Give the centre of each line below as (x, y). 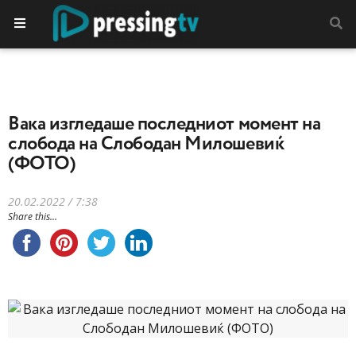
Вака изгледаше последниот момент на (164, 124)
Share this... (33, 217)
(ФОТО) (42, 164)
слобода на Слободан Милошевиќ (146, 144)
